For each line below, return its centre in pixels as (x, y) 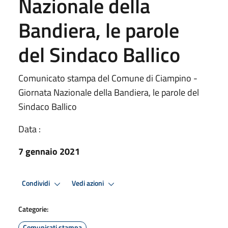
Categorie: (33, 209)
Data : (30, 129)
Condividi (37, 183)
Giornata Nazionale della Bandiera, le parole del (109, 92)
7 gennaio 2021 (49, 151)
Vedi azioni (89, 183)
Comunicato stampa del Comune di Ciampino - (108, 78)
